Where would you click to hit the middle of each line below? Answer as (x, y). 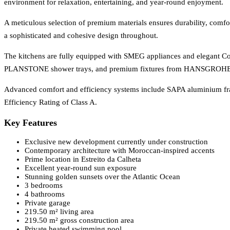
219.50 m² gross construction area (79, 220)
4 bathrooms (45, 194)
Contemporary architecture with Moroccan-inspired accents (120, 150)
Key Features (31, 123)
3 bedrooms (44, 185)
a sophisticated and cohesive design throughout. (81, 35)
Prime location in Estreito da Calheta (83, 159)
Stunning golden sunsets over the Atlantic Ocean (102, 176)
